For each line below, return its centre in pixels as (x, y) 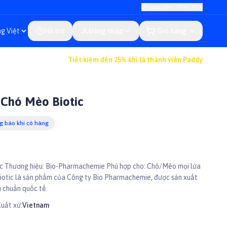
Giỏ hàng (172, 31)
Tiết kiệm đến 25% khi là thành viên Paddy (135, 60)
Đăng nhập (106, 31)
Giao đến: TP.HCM (173, 7)
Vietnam (36, 205)
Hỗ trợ (54, 31)
